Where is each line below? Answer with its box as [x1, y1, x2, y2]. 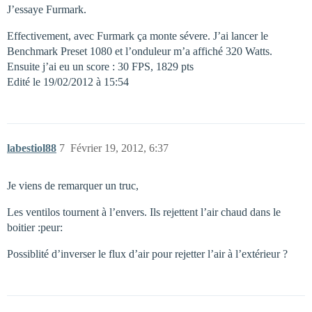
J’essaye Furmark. [7, 3, 86, 15]
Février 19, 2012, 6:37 [70, 142, 169, 154]
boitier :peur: [7, 221, 63, 233]
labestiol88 [7, 142, 56, 154]
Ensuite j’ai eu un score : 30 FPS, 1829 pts [7, 61, 194, 72]
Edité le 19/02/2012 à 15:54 [7, 76, 129, 88]
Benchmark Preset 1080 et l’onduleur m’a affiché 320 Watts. [7, 45, 272, 57]
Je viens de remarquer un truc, [7, 180, 139, 192]
